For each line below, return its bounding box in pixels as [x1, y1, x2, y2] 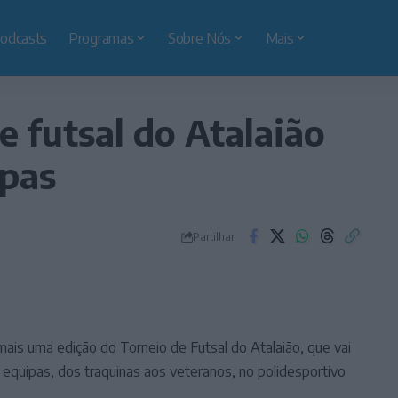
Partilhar [192, 228, 235, 243]
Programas [68, 28, 134, 47]
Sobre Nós [167, 28, 232, 47]
